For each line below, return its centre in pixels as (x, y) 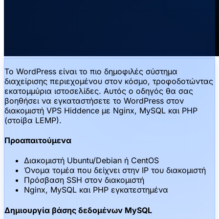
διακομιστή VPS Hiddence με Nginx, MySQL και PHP (101, 110)
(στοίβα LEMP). (33, 120)
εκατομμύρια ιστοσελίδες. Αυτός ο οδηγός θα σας (99, 91)
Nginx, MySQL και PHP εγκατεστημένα (96, 190)
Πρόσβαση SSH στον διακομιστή (84, 180)
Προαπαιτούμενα (38, 141)
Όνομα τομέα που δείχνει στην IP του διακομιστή (115, 170)
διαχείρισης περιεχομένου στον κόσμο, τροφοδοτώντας (109, 81)
